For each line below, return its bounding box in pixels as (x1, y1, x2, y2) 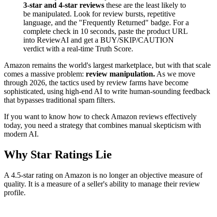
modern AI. (4, 129, 39, 138)
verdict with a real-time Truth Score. (23, 44, 133, 53)
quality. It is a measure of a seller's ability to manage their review (4, 179, 200, 188)
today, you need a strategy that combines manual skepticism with (4, 121, 201, 129)
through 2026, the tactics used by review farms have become (4, 78, 188, 87)
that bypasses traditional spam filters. (4, 95, 115, 104)
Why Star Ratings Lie (4, 148, 112, 161)
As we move (155, 69, 195, 78)
